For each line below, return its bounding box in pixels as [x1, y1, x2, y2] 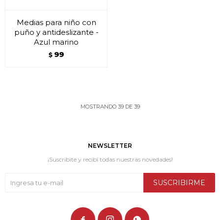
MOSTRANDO [80, 103, 118, 110]
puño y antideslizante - [14, 27, 99, 37]
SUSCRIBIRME [153, 178, 205, 187]
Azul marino [34, 37, 79, 47]
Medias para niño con [16, 18, 96, 27]
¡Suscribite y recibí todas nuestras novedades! [47, 156, 173, 163]
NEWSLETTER [88, 142, 132, 149]
